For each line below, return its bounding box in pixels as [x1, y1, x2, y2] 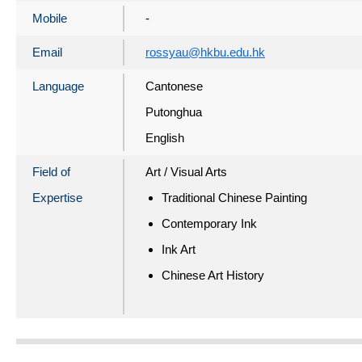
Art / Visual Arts [145, 164, 227, 179]
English [145, 130, 184, 145]
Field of [32, 164, 70, 179]
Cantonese [145, 78, 203, 93]
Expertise [32, 190, 82, 204]
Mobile [32, 11, 67, 25]
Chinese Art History [162, 267, 264, 282]
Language [32, 78, 84, 93]
